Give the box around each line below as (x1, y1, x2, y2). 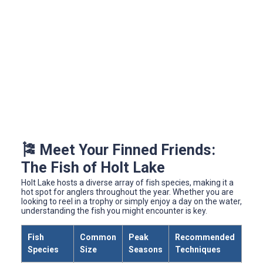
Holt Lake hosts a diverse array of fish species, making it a (21, 178, 234, 188)
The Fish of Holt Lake (21, 159, 165, 176)
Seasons (129, 245, 163, 255)
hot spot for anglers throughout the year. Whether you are (21, 187, 234, 197)
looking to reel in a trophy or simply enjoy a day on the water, (21, 197, 242, 207)
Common (80, 232, 116, 242)
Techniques (175, 245, 221, 255)
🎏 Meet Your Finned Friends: (21, 141, 215, 159)
